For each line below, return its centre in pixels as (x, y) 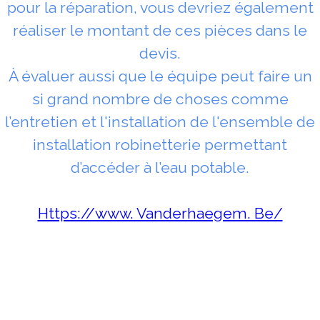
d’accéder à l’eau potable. (160, 167)
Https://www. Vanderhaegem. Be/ (160, 213)
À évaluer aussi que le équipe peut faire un (160, 76)
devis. (160, 53)
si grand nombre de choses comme (160, 99)
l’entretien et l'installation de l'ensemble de (160, 121)
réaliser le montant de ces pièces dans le (160, 30)
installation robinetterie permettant (160, 144)
